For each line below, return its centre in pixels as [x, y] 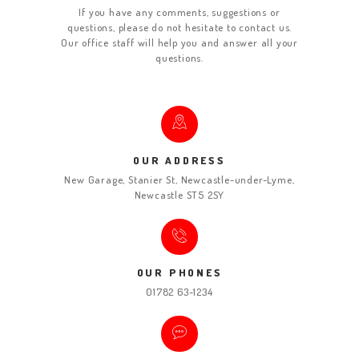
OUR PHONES [179, 273]
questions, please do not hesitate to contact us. [179, 27]
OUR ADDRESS [179, 161]
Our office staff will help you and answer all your [179, 42]
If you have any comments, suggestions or [179, 12]
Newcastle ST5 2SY [179, 194]
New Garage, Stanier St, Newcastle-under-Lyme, [179, 179]
